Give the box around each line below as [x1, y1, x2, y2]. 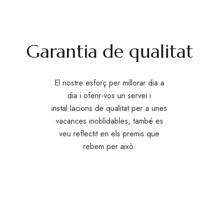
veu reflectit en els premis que [59, 128, 160, 139]
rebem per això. [83, 141, 136, 152]
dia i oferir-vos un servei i [67, 90, 152, 101]
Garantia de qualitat [26, 40, 193, 63]
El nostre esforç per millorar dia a [54, 77, 165, 88]
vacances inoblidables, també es [55, 115, 163, 127]
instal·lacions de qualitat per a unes [51, 103, 168, 114]
